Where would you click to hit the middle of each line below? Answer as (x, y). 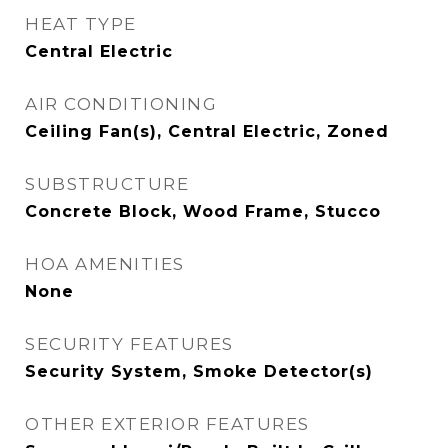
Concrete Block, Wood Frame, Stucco (203, 211)
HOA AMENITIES (105, 264)
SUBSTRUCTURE (107, 184)
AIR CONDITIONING (121, 104)
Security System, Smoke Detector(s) (199, 371)
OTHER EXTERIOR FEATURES (167, 424)
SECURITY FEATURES (129, 344)
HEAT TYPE (81, 24)
